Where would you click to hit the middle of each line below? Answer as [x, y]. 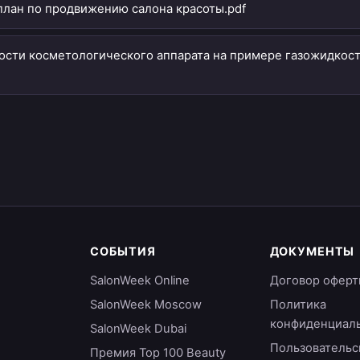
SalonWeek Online [140, 280]
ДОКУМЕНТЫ [312, 251]
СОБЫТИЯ [123, 251]
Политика [298, 305]
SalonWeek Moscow [146, 305]
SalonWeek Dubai [139, 329]
